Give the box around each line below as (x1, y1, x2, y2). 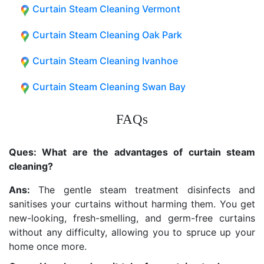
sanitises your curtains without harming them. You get (9, 197, 255, 210)
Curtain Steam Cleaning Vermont (32, 2, 180, 15)
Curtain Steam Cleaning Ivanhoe (32, 54, 178, 67)
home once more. (9, 240, 87, 252)
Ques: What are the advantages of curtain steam (9, 146, 255, 158)
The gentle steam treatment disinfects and (30, 183, 255, 196)
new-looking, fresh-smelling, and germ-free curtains (9, 212, 255, 224)
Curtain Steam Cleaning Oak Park (32, 28, 182, 41)
